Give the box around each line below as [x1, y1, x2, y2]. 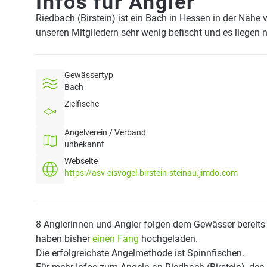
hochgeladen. [139, 233, 198, 244]
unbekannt [64, 139, 104, 149]
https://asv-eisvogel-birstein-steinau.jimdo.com [64, 168, 238, 178]
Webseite [64, 156, 98, 166]
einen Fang [92, 233, 139, 244]
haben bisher [36, 233, 92, 244]
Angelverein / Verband [64, 128, 146, 137]
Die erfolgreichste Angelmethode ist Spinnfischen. [36, 247, 244, 259]
